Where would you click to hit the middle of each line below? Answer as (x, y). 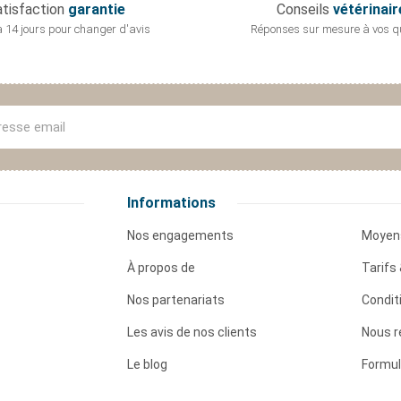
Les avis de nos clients (192, 333)
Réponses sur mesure (306, 30)
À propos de (161, 268)
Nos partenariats (175, 300)
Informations (171, 203)
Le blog (147, 365)
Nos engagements (180, 236)
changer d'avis (112, 30)
